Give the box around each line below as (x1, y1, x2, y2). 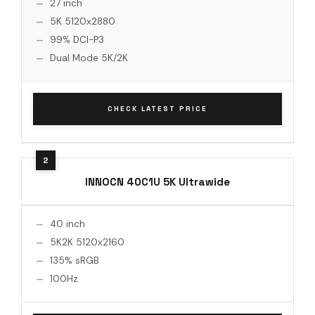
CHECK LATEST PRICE (108, 103, 207, 113)
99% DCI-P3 (50, 33, 104, 46)
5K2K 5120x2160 (50, 236, 124, 248)
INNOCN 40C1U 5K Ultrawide (85, 174, 230, 188)
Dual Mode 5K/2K (50, 51, 128, 64)
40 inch (50, 217, 85, 230)
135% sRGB (50, 254, 99, 266)
